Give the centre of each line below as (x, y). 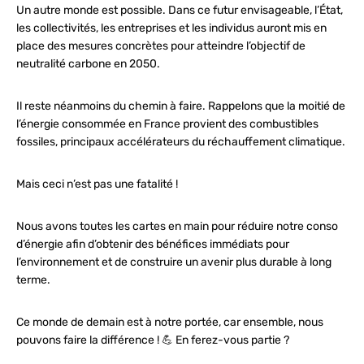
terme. (33, 279)
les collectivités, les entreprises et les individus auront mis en (171, 28)
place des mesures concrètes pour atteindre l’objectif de (161, 45)
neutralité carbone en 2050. (88, 63)
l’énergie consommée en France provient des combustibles (167, 123)
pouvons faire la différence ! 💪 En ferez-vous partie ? (153, 340)
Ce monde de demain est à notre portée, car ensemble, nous (170, 322)
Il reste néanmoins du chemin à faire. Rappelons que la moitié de (181, 106)
